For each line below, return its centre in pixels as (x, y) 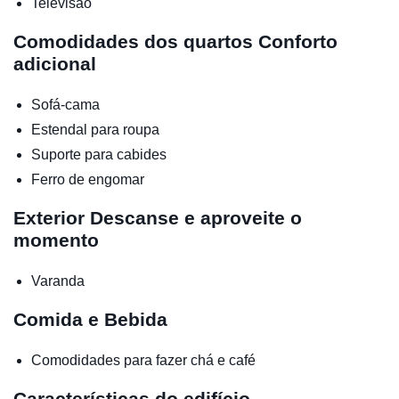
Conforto (298, 42)
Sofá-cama (65, 105)
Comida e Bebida (90, 320)
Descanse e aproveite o (196, 218)
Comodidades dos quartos (136, 42)
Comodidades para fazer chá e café (143, 361)
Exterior (52, 218)
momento (56, 240)
